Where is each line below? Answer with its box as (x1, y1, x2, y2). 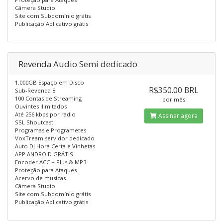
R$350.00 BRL (149, 85, 199, 96)
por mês (162, 96, 185, 103)
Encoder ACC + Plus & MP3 (15, 158, 86, 166)
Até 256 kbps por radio (15, 111, 76, 118)
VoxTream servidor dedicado (15, 134, 95, 142)
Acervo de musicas (15, 174, 66, 182)
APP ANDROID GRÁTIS (15, 150, 73, 158)
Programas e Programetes (15, 126, 86, 134)
